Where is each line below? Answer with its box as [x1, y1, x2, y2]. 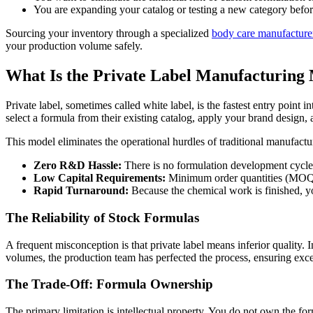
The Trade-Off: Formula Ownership [6, 277, 213, 292]
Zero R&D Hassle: [34, 159, 122, 172]
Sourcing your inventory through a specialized [6, 27, 212, 40]
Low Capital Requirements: [34, 172, 166, 184]
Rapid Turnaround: [34, 184, 129, 197]
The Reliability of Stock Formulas [6, 210, 199, 225]
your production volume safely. [6, 40, 143, 52]
